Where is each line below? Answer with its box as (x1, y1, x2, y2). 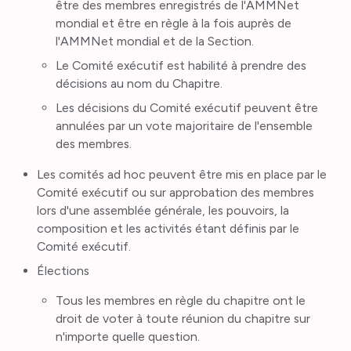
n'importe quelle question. (55, 329, 200, 345)
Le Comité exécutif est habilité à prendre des (55, 58, 306, 74)
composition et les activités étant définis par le (37, 220, 300, 236)
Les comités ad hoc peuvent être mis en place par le (37, 166, 327, 182)
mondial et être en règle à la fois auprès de (55, 16, 291, 31)
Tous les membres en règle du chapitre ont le (55, 293, 306, 309)
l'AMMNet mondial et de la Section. (55, 34, 254, 49)
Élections (37, 262, 90, 278)
